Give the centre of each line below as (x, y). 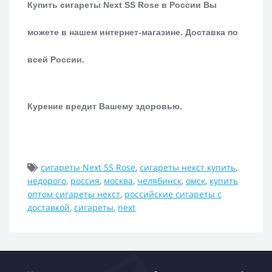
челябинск (159, 180)
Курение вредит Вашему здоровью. (106, 106)
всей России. (56, 59)
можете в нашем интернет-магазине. (106, 32)
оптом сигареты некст (74, 194)
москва (118, 180)
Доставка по (212, 32)
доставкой (49, 207)
